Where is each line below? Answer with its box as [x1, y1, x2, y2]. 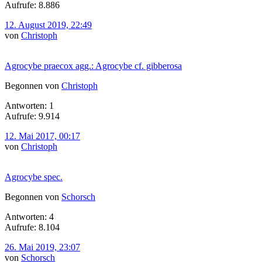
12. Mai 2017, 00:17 [5, 130, 80, 141]
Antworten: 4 [5, 211, 54, 222]
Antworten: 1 [5, 100, 54, 111]
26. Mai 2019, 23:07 [5, 242, 80, 252]
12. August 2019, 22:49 [5, 19, 92, 30]
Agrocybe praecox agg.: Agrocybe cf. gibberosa [5, 60, 182, 71]
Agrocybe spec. [5, 171, 63, 182]
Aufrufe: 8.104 [5, 222, 60, 232]
